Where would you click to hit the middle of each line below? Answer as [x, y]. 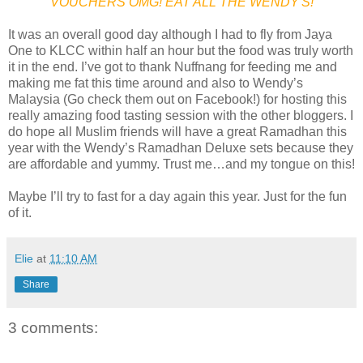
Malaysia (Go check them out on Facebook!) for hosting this [177, 99]
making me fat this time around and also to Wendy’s [156, 83]
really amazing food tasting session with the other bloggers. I [181, 115]
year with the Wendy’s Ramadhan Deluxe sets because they [181, 147]
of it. [20, 212]
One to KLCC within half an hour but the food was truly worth [181, 50]
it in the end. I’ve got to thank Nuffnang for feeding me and [173, 66]
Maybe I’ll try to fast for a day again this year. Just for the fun [177, 196]
